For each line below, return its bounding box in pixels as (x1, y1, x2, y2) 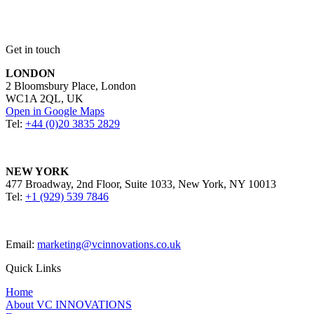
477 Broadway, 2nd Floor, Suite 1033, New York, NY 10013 (6, 177, 276, 190)
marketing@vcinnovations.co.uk (37, 238, 181, 250)
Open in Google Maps (6, 104, 104, 117)
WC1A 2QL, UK (6, 92, 83, 104)
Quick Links (6, 261, 61, 274)
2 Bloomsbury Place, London (6, 79, 136, 92)
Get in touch (6, 43, 60, 55)
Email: (6, 238, 37, 250)
